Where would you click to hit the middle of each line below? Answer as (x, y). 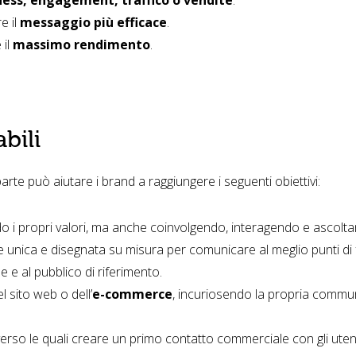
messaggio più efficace (93, 22)
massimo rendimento (81, 44)
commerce (139, 294)
